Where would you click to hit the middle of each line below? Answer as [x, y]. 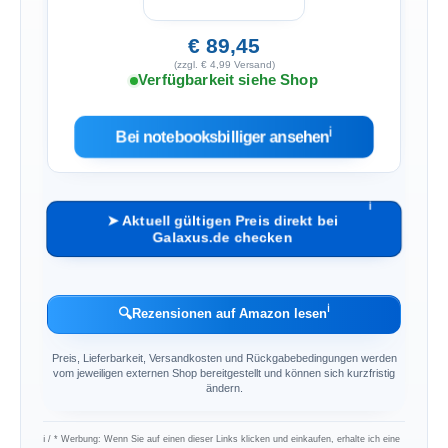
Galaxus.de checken [222, 237]
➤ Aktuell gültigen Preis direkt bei [222, 220]
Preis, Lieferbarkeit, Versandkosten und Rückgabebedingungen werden [224, 357]
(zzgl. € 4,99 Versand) [224, 64]
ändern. [224, 387]
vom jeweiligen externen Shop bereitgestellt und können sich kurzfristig [224, 372]
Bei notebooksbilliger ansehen [222, 137]
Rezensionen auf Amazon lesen [229, 314]
